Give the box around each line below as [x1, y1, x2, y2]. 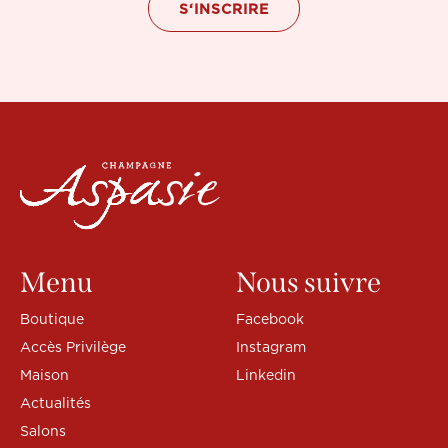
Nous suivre [236, 265, 381, 299]
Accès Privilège [20, 338, 126, 354]
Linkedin [236, 366, 296, 382]
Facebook [236, 310, 304, 326]
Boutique [20, 310, 84, 326]
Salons [20, 422, 66, 438]
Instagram [236, 338, 306, 354]
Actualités [20, 394, 91, 410]
